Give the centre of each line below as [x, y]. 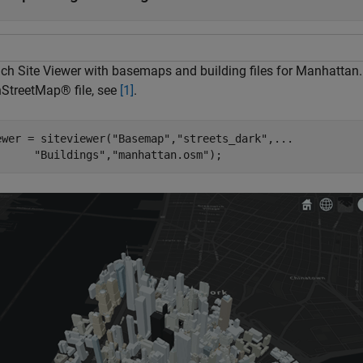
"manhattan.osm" [160, 155]
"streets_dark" [222, 139]
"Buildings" [70, 155]
